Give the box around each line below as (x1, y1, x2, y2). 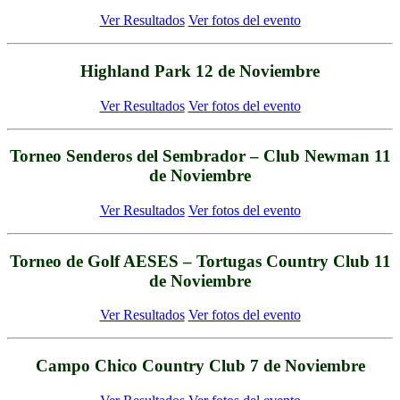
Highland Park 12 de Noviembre (80, 61, 320, 80)
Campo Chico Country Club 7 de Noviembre (35, 356, 365, 376)
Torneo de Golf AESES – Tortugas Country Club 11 (9, 251, 391, 271)
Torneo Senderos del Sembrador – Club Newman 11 (9, 146, 391, 166)
